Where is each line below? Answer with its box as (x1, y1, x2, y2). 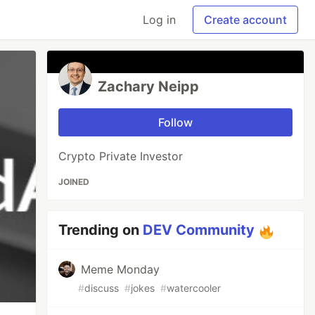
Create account (204, 13, 287, 27)
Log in (143, 13, 176, 27)
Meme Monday (81, 262, 160, 276)
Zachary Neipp (98, 78, 200, 95)
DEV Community (143, 221, 255, 238)
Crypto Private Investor (58, 149, 184, 163)
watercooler (167, 282, 221, 294)
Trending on (58, 221, 143, 238)
